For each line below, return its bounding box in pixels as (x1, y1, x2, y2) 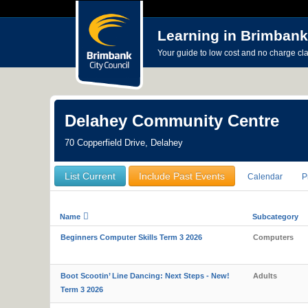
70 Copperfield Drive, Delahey (65, 137, 183, 148)
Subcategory (252, 212, 298, 221)
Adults (253, 272, 277, 280)
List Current (65, 170, 115, 181)
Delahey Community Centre (65, 111, 279, 130)
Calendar (247, 172, 283, 181)
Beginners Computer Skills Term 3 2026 (60, 233, 202, 241)
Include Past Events (139, 170, 225, 181)
